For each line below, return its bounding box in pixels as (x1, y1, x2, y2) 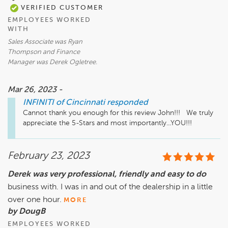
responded (107, 99, 148, 107)
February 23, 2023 (8, 151, 90, 162)
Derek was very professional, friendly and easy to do (8, 170, 206, 179)
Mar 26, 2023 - (8, 86, 63, 95)
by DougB (8, 208, 45, 216)
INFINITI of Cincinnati (23, 99, 105, 107)
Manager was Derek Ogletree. (8, 59, 97, 66)
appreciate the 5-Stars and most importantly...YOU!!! (23, 120, 192, 127)
